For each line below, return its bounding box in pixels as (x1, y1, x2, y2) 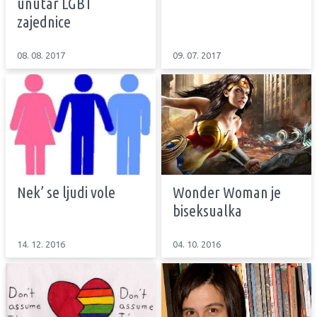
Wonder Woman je (173, 183, 281, 201)
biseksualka (173, 201, 242, 219)
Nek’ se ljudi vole (17, 183, 115, 201)
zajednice (17, 13, 71, 31)
